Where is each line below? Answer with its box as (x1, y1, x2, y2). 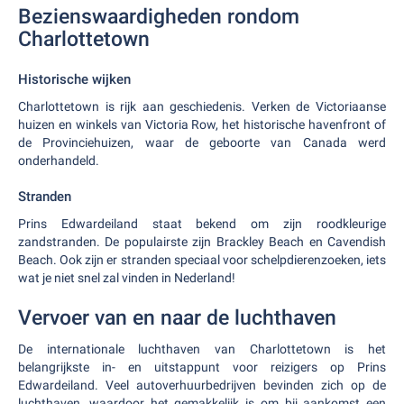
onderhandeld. (18, 153, 99, 168)
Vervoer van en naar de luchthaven (18, 306, 336, 330)
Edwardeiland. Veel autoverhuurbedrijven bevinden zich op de (18, 378, 386, 392)
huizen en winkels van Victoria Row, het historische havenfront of (18, 117, 386, 132)
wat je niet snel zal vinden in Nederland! (18, 271, 235, 285)
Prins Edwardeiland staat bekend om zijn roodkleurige (18, 216, 386, 231)
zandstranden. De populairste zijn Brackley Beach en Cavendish (18, 234, 386, 249)
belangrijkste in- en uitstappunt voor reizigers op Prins (18, 360, 386, 374)
